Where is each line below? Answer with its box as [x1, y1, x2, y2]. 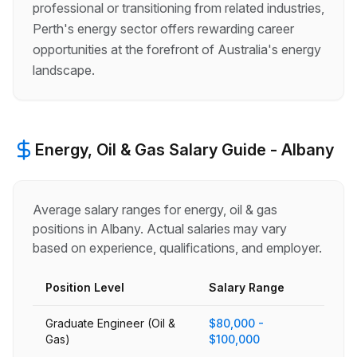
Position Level [45, 280, 124, 294]
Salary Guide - [165, 140, 281, 159]
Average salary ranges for [33, 202, 184, 218]
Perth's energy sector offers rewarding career [33, 21, 294, 37]
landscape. [33, 62, 95, 78]
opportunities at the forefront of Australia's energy [33, 41, 321, 57]
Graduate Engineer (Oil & [45, 316, 175, 330]
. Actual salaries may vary [140, 221, 287, 237]
